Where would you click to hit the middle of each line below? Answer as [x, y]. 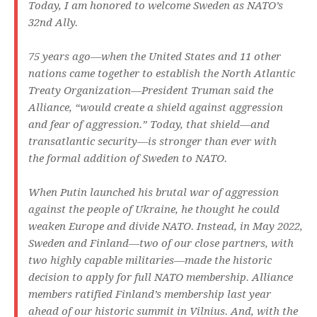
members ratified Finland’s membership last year [150, 295]
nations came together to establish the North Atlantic [162, 74]
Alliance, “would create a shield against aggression [156, 108]
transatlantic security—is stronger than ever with [152, 142]
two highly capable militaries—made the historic [150, 261]
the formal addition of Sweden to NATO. [128, 159]
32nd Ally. [53, 23]
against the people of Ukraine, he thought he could [154, 210]
